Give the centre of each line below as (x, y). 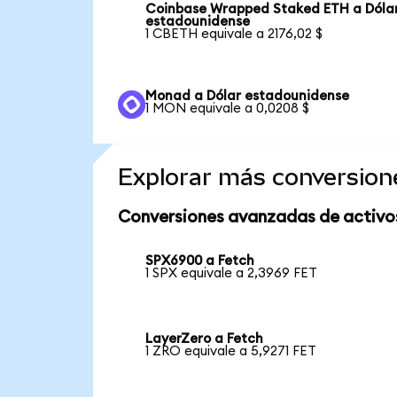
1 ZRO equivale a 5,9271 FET (231, 351)
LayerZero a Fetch (205, 339)
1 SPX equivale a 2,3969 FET (232, 274)
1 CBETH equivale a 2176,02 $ (234, 35)
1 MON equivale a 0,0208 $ (228, 109)
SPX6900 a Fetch (200, 261)
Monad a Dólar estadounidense (248, 97)
